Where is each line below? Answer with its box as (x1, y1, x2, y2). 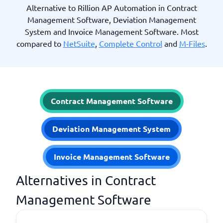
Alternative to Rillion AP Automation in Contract (26, 2, 197, 12)
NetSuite (63, 38, 95, 48)
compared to (16, 38, 63, 48)
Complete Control (99, 38, 162, 48)
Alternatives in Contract (16, 173, 156, 188)
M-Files (179, 38, 205, 48)
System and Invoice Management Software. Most (24, 26, 199, 36)
